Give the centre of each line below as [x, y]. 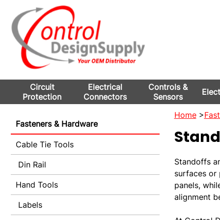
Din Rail [31, 165]
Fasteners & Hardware [57, 124]
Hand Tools [37, 185]
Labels [29, 205]
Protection [42, 97]
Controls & [168, 87]
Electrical [105, 87]
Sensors [168, 97]
